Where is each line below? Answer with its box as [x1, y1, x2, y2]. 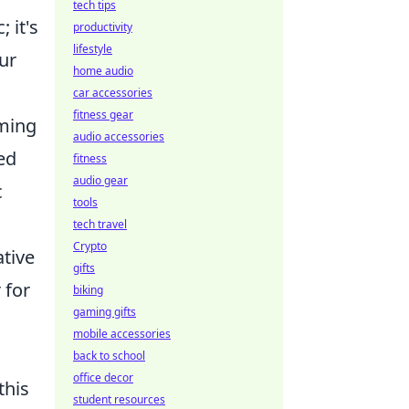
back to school [73, 348, 145, 363]
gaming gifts [73, 304, 136, 320]
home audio [73, 63, 133, 79]
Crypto [73, 238, 107, 254]
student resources [73, 392, 165, 407]
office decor [73, 370, 133, 385]
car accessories [73, 85, 152, 100]
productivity [73, 19, 132, 35]
